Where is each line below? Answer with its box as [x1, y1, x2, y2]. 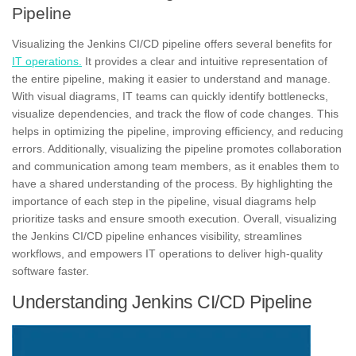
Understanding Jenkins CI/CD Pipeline [12, 291, 311, 312]
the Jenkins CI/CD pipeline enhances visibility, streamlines [12, 229, 302, 242]
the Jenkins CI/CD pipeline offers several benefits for [68, 37, 332, 50]
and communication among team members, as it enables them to [12, 159, 339, 172]
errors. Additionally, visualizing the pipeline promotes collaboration [12, 141, 342, 155]
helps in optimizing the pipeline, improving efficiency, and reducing [12, 124, 343, 137]
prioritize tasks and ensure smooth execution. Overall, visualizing [12, 211, 337, 225]
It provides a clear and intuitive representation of [82, 54, 327, 68]
